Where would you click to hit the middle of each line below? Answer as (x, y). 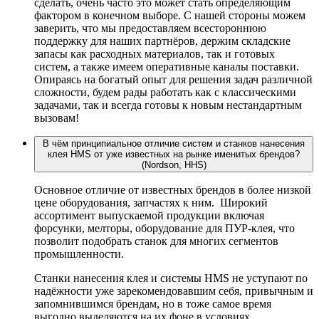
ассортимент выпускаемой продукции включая (149, 215)
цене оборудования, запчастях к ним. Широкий (151, 202)
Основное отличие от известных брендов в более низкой (173, 189)
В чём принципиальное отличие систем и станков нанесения (174, 143)
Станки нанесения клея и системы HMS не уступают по (171, 278)
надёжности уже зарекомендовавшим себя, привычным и (174, 291)
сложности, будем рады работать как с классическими (165, 92)
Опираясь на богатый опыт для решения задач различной (173, 79)
